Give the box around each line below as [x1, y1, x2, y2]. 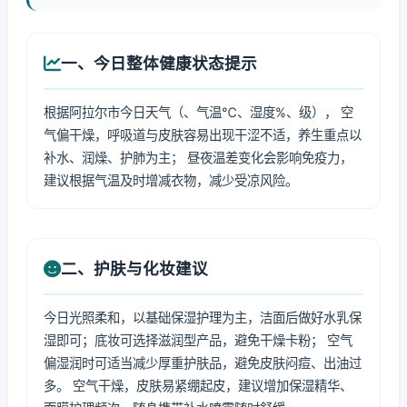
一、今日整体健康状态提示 [61, 54, 257, 73]
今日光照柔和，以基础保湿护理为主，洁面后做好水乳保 [44, 310, 362, 325]
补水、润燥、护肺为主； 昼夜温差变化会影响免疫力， [44, 150, 352, 165]
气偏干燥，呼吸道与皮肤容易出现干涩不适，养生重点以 [44, 127, 362, 143]
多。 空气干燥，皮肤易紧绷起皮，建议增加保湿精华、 [44, 378, 352, 393]
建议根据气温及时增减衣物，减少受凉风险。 [44, 173, 298, 188]
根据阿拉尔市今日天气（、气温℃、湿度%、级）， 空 [44, 104, 353, 120]
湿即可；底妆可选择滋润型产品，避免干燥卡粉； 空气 [44, 333, 352, 348]
